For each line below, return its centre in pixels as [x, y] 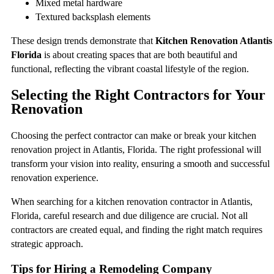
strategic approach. [47, 243]
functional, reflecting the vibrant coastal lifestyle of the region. [130, 68]
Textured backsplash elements [93, 17]
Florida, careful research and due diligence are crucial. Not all [129, 215]
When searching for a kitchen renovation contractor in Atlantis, [132, 201]
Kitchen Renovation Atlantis [214, 40]
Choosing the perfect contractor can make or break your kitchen [134, 135]
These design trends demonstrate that [83, 40]
